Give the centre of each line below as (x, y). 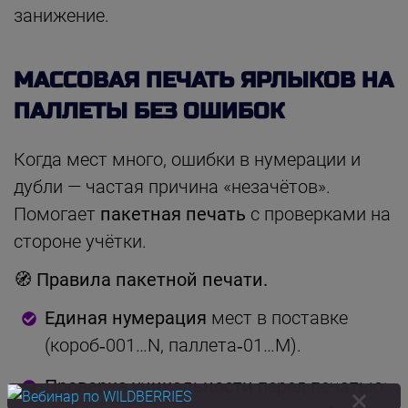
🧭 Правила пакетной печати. (141, 279)
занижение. (61, 15)
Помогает (57, 214)
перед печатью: (320, 386)
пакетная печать (173, 214)
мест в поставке (277, 317)
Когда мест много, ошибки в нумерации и (187, 159)
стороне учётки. (80, 241)
